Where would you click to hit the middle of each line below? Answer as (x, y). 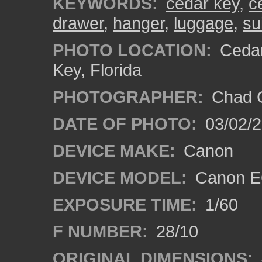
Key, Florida (97, 70)
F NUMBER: (100, 231)
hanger (139, 23)
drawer (78, 23)
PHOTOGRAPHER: (128, 97)
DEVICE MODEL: (120, 177)
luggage (204, 23)
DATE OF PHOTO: (125, 124)
